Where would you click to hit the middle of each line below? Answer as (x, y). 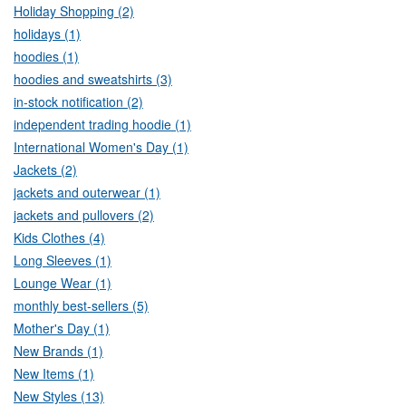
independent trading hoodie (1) (102, 125)
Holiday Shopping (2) (74, 11)
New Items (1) (54, 374)
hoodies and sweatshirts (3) (93, 79)
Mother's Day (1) (62, 329)
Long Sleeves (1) (63, 261)
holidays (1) (47, 34)
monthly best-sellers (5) (81, 306)
